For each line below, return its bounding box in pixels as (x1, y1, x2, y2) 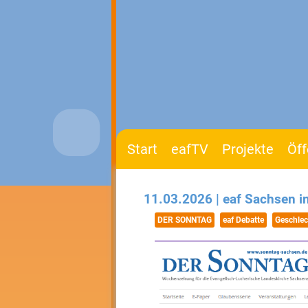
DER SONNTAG (157, 215, 212, 225)
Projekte (222, 141, 274, 157)
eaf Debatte (223, 215, 264, 225)
